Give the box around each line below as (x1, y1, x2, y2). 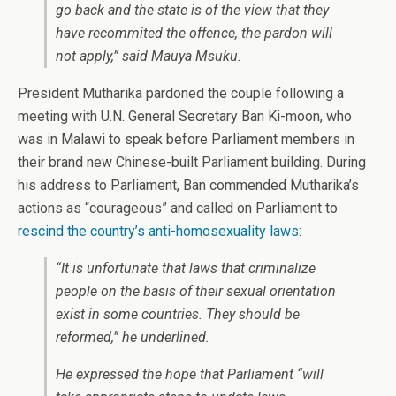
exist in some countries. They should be (56, 306, 300, 323)
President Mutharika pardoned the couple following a (18, 85, 344, 102)
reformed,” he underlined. (56, 329, 209, 346)
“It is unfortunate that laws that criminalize (56, 260, 316, 277)
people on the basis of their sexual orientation (56, 283, 336, 300)
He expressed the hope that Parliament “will (56, 366, 324, 383)
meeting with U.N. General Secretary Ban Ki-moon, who (18, 108, 352, 125)
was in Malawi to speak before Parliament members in (18, 131, 354, 148)
